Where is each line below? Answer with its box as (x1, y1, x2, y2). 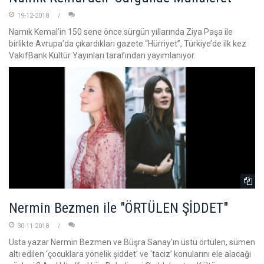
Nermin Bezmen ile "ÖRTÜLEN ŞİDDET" (9, 199, 228, 216)
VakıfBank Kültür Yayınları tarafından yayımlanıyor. (9, 51, 196, 61)
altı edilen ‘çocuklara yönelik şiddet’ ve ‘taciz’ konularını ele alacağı (9, 249, 251, 259)
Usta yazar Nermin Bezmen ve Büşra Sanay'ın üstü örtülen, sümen (9, 237, 255, 247)
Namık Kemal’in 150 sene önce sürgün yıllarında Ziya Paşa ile (9, 27, 233, 37)
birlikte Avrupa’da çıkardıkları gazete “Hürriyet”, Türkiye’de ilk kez (9, 39, 246, 49)
